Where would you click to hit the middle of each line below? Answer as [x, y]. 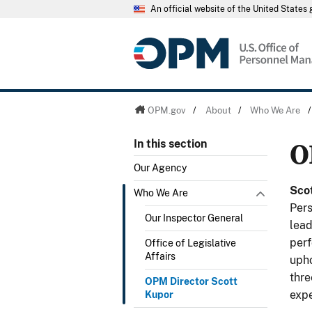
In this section [170, 144]
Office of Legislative [190, 243]
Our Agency [160, 167]
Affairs [160, 256]
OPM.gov [166, 110]
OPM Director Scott [191, 281]
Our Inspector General [194, 218]
